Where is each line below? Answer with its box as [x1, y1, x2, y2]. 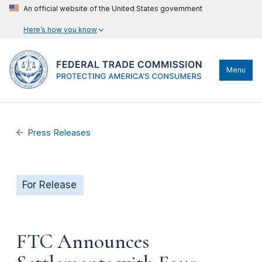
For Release [22, 179, 77, 191]
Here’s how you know [23, 25, 97, 34]
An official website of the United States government [23, 4, 202, 13]
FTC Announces [16, 229, 149, 254]
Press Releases [27, 127, 91, 138]
